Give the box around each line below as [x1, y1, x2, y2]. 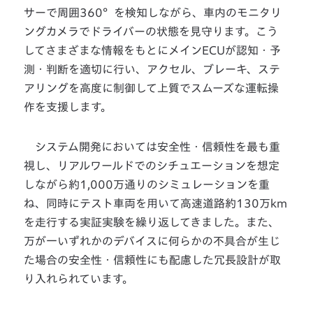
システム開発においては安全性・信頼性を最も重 [24, 141, 281, 153]
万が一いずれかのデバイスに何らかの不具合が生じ [24, 235, 281, 247]
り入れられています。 [24, 273, 134, 285]
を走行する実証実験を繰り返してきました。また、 [24, 217, 280, 228]
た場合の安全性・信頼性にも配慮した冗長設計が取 [24, 254, 282, 266]
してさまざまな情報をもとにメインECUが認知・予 [24, 45, 282, 57]
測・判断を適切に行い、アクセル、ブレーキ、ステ [24, 64, 281, 75]
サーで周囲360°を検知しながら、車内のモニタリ [24, 7, 282, 19]
